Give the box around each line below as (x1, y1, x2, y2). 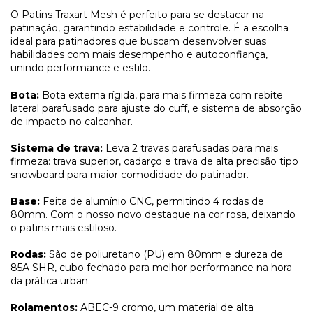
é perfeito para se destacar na (120, 8, 264, 21)
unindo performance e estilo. (10, 61, 150, 74)
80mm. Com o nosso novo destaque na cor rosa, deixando (10, 208, 296, 221)
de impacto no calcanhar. (10, 115, 133, 128)
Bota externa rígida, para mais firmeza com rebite (39, 88, 283, 101)
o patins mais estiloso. (10, 221, 117, 234)
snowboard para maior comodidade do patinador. (10, 168, 249, 181)
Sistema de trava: (10, 141, 103, 154)
